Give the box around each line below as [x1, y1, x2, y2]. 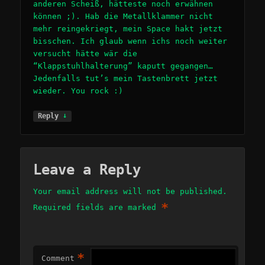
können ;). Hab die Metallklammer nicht [33, 12, 214, 21]
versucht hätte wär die [33, 49, 138, 59]
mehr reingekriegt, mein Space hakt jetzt [33, 24, 223, 34]
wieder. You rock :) [33, 86, 124, 96]
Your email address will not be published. [33, 186, 228, 196]
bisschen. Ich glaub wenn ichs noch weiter [33, 37, 228, 46]
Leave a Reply [33, 161, 141, 178]
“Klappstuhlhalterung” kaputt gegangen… [33, 62, 214, 71]
